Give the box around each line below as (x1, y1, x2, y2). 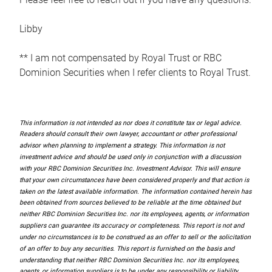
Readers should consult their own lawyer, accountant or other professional (19, 130, 237, 138)
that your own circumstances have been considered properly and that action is (19, 175, 249, 184)
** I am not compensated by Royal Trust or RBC (19, 52, 222, 64)
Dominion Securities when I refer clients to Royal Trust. (19, 67, 251, 78)
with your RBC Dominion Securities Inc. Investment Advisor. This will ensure (19, 164, 240, 172)
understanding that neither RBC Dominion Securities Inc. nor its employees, (19, 256, 239, 264)
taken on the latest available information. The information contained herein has (19, 187, 251, 195)
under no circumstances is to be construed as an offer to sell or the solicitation (19, 233, 251, 241)
